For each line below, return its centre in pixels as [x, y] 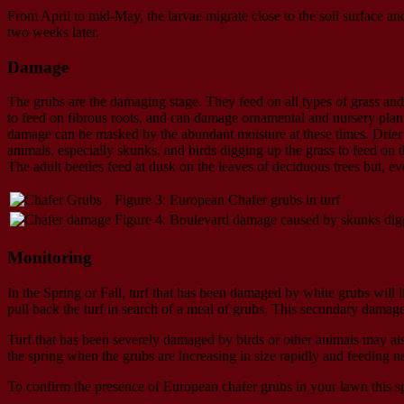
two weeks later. [53, 32]
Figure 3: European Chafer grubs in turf [227, 200]
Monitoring [50, 258]
